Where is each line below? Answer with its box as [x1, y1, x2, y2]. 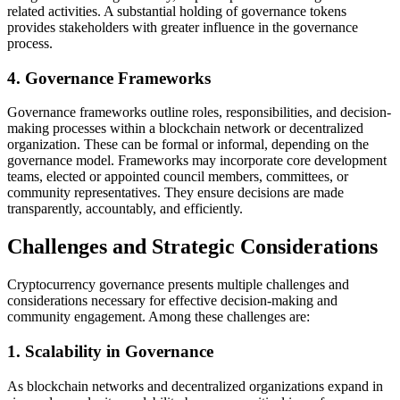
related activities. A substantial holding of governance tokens [7, 3, 346, 19]
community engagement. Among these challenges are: [7, 309, 310, 325]
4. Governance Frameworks [7, 68, 211, 87]
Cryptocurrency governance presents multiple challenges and [7, 277, 349, 293]
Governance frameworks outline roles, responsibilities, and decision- [7, 104, 391, 121]
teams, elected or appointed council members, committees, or [7, 169, 348, 185]
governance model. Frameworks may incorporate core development [7, 153, 387, 169]
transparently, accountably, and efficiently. [7, 201, 243, 217]
